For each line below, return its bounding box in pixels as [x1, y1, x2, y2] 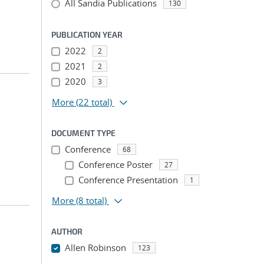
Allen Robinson [64, 242, 126, 253]
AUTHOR [51, 226, 82, 236]
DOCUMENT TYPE [51, 128, 115, 138]
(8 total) [76, 194, 107, 206]
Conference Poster [78, 159, 153, 170]
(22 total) [76, 96, 112, 108]
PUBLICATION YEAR [51, 29, 123, 39]
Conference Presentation [78, 174, 178, 186]
